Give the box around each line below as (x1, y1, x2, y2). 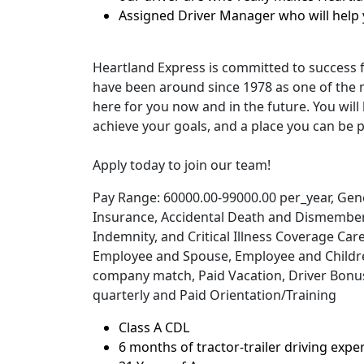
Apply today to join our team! (93, 156, 271, 174)
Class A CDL (119, 318, 189, 336)
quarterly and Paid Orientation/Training (93, 286, 336, 304)
